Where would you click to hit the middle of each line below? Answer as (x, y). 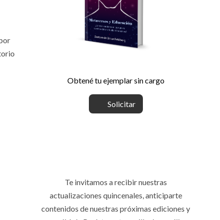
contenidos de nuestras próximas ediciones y (116, 208)
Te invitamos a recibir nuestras (116, 182)
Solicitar (121, 104)
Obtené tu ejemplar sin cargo (116, 80)
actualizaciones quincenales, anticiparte (116, 195)
